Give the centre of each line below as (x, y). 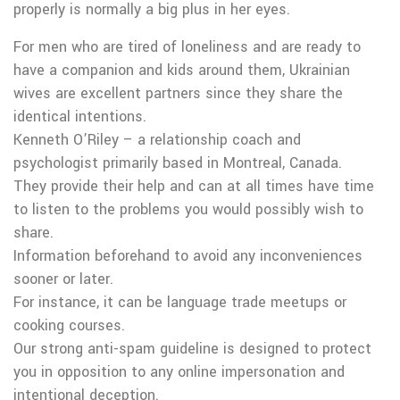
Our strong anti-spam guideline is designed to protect (192, 349)
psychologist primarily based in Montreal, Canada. (178, 163)
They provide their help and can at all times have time (194, 186)
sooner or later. (63, 279)
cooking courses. (69, 325)
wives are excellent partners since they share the (178, 93)
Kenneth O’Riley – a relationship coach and (157, 140)
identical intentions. (80, 117)
